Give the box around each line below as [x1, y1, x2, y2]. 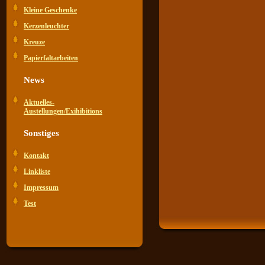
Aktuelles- [24, 98, 54, 106]
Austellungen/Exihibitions [24, 107, 102, 115]
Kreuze [24, 38, 45, 46]
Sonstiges [24, 128, 59, 138]
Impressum [24, 183, 59, 192]
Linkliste [24, 167, 50, 176]
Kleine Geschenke [24, 6, 77, 14]
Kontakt [24, 151, 49, 160]
